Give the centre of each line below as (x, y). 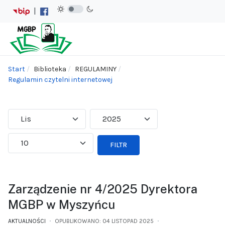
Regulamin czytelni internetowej (60, 79)
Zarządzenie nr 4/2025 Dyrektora (103, 189)
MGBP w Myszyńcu (62, 204)
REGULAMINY (96, 69)
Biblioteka (50, 69)
